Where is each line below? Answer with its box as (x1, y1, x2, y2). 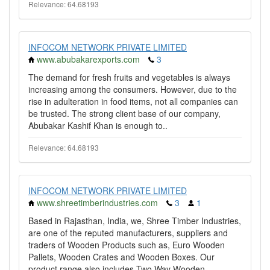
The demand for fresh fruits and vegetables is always (28, 71, 230, 83)
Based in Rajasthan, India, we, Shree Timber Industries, (28, 215, 241, 227)
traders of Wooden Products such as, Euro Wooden (28, 239, 225, 251)
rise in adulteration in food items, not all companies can (28, 95, 238, 107)
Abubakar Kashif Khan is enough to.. (28, 119, 168, 131)
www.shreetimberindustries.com (37, 196, 158, 209)
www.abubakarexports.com (37, 53, 140, 65)
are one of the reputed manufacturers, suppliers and (28, 227, 228, 239)
